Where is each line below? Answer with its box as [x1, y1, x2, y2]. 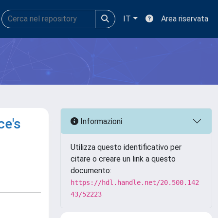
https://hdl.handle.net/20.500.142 [71, 179, 199, 186]
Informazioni [78, 116, 122, 126]
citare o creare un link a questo [71, 154, 176, 163]
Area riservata [161, 14, 208, 23]
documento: [71, 166, 111, 175]
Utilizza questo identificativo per [71, 143, 182, 152]
